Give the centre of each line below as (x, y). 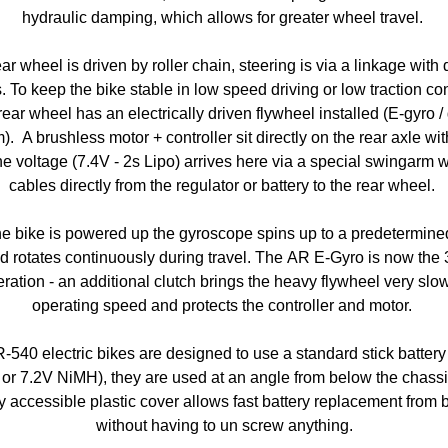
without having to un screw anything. (224, 425)
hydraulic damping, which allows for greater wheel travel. (224, 17)
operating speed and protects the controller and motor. (224, 305)
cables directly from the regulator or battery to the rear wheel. (224, 185)
